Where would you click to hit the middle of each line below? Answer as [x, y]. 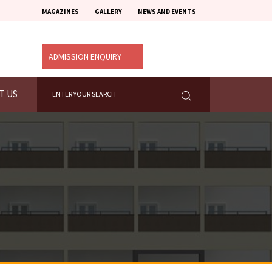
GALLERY [108, 12]
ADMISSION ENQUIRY [86, 56]
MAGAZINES [60, 12]
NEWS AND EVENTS [167, 12]
